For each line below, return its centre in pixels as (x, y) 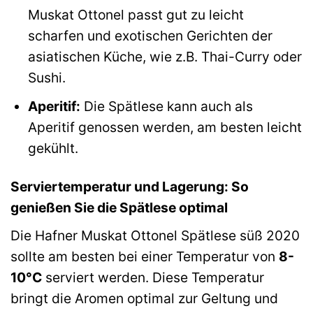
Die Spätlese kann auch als (166, 107)
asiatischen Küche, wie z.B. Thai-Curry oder (165, 56)
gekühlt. (53, 148)
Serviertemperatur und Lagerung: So (130, 186)
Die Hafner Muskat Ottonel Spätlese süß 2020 (155, 235)
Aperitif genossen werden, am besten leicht (165, 128)
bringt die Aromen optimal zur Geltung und (144, 298)
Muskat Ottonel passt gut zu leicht (136, 14)
